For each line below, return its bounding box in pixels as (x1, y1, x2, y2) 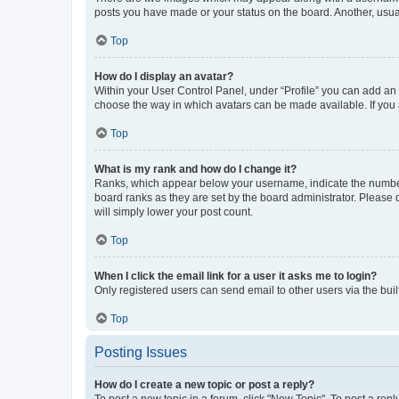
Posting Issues (94, 345, 187, 360)
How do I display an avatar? (94, 70, 233, 83)
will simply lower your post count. (94, 206, 253, 218)
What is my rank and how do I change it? (94, 163, 297, 175)
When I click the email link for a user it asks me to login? (94, 270, 377, 282)
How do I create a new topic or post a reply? (94, 379, 314, 391)
